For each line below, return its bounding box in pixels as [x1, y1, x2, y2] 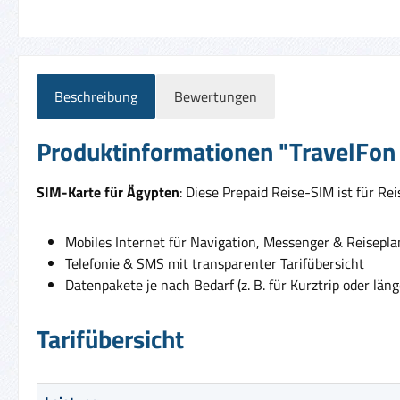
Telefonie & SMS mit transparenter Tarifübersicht [65, 252, 364, 274]
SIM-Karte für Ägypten [37, 180, 179, 203]
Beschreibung [54, 85, 137, 107]
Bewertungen [174, 85, 257, 107]
